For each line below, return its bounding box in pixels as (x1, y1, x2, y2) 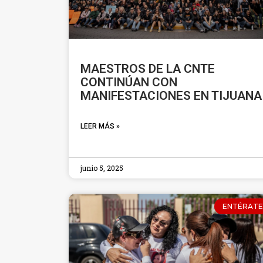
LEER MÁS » (80, 122, 120, 131)
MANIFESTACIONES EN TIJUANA (80, 89, 262, 103)
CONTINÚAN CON (80, 75, 177, 90)
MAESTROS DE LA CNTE (80, 62, 215, 76)
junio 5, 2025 (80, 163, 123, 173)
